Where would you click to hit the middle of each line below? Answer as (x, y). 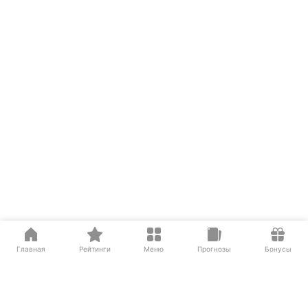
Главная (31, 249)
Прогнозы (214, 249)
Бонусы (278, 249)
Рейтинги (95, 249)
